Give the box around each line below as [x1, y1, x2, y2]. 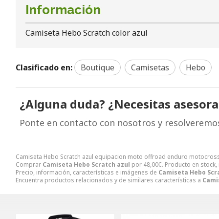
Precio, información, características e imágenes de [16, 168, 158, 176]
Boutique [81, 62, 114, 73]
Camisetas [131, 62, 169, 73]
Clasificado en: [16, 62, 72, 73]
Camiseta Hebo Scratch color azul [25, 27, 148, 38]
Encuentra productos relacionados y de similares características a [16, 175, 202, 184]
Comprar [16, 160, 43, 169]
